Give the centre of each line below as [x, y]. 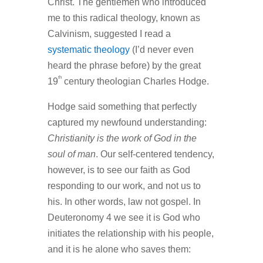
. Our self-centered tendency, [155, 154]
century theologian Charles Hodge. [135, 82]
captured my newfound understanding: [127, 123]
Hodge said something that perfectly [122, 107]
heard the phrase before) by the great [124, 66]
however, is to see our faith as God [119, 170]
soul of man [71, 154]
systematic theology [88, 50]
